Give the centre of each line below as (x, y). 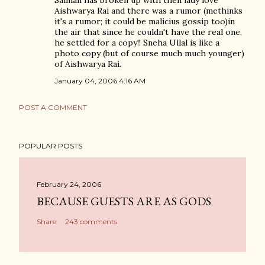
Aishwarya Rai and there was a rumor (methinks (148, 11)
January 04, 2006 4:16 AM (100, 81)
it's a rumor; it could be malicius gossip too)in (145, 21)
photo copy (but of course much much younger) (149, 53)
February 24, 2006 (69, 184)
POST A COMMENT (53, 107)
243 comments (91, 222)
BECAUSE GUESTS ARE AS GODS (124, 201)
